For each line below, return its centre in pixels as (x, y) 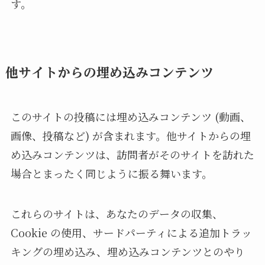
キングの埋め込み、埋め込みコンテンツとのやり (127, 251)
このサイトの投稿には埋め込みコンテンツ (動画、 (130, 116)
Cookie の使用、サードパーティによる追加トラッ (131, 232)
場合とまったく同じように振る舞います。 (111, 173)
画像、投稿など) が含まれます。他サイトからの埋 (130, 135)
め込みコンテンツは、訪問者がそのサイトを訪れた (132, 154)
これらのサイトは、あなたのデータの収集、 (117, 213)
